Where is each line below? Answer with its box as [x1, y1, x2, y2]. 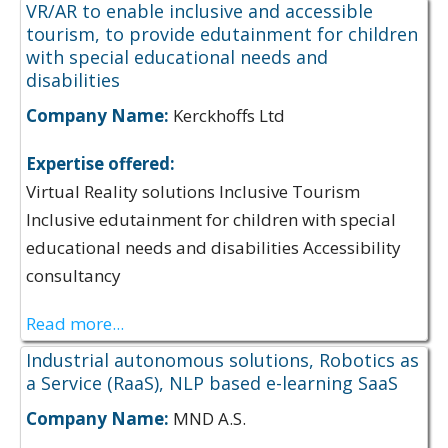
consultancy [26, 264, 121, 287]
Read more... [26, 312, 124, 335]
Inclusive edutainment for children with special [26, 208, 396, 231]
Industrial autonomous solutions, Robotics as [26, 348, 419, 372]
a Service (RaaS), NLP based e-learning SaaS [26, 371, 398, 395]
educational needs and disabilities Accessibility [26, 236, 401, 259]
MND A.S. [169, 407, 246, 430]
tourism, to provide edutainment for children [26, 22, 418, 46]
